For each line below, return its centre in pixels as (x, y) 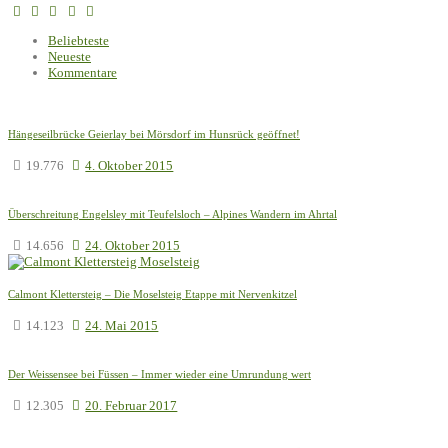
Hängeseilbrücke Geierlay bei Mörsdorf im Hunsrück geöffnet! (154, 133)
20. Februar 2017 (131, 405)
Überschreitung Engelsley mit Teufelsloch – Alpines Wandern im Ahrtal (172, 213)
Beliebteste (78, 40)
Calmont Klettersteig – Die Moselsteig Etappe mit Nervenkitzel (152, 293)
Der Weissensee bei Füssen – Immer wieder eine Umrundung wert (159, 373)
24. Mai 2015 (122, 325)
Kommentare (82, 72)
